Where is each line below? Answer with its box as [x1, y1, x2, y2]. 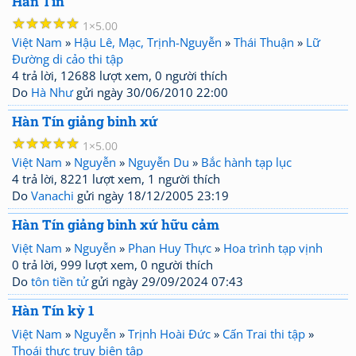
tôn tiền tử [31, 273, 88, 289]
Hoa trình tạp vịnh [223, 240, 323, 256]
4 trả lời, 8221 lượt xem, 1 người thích [12, 171, 220, 187]
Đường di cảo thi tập [12, 51, 123, 67]
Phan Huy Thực [128, 240, 211, 256]
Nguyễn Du [128, 154, 189, 170]
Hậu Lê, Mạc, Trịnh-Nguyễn [74, 34, 222, 50]
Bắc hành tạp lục [201, 154, 292, 170]
